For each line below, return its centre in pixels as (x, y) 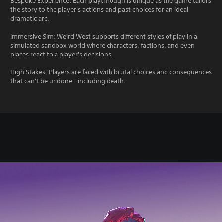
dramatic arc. (30, 18)
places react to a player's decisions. (62, 54)
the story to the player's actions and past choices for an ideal (99, 9)
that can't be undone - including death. (68, 81)
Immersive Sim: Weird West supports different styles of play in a (104, 36)
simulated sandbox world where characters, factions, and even (103, 45)
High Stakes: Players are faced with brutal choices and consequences (111, 72)
